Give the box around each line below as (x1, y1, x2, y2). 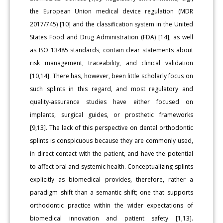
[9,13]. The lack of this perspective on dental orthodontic (30, 123, 193, 132)
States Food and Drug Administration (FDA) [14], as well (30, 32, 193, 41)
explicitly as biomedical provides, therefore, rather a (30, 175, 193, 184)
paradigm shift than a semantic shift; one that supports (30, 188, 193, 197)
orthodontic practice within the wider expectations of (30, 201, 193, 210)
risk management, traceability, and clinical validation (30, 58, 193, 67)
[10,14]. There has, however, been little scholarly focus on (30, 71, 193, 80)
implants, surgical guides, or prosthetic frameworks (30, 110, 193, 119)
